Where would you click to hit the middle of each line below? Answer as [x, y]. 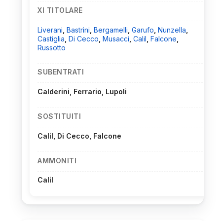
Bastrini [78, 30]
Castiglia [51, 38]
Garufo [143, 30]
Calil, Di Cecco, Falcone [79, 136]
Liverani [50, 30]
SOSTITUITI [59, 116]
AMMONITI [57, 160]
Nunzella [172, 30]
